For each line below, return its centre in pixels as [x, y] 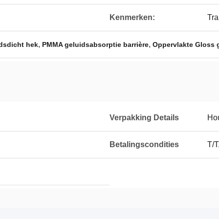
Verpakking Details [144, 118]
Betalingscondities [144, 144]
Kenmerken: [132, 17]
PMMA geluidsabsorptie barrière [95, 44]
